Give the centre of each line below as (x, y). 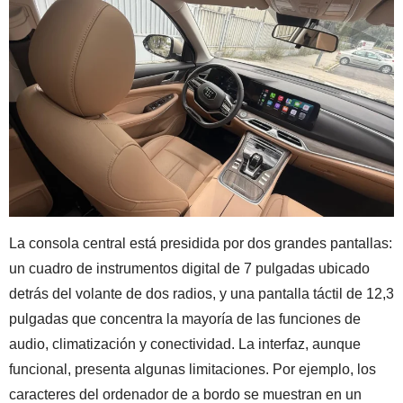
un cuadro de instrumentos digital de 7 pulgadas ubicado (189, 268)
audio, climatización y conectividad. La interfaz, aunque (185, 344)
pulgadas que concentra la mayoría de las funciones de (185, 318)
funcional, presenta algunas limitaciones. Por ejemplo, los (193, 369)
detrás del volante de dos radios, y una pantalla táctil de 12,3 (201, 293)
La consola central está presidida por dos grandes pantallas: (201, 243)
